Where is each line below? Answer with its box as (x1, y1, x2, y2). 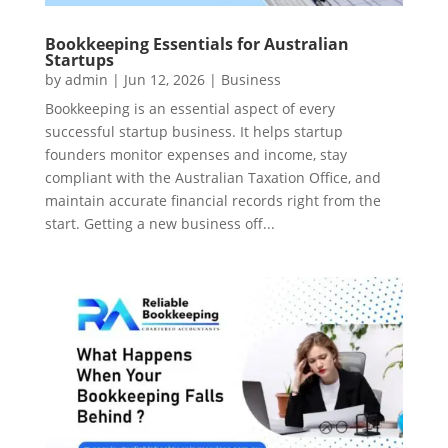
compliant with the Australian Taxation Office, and (44, 167, 381, 187)
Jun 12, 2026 (123, 69, 205, 89)
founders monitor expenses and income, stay (44, 144, 347, 164)
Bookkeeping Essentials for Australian (44, 32, 349, 55)
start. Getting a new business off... (44, 213, 275, 233)
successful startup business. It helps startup (44, 121, 343, 141)
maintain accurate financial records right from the (44, 190, 381, 210)
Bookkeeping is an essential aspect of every (44, 98, 335, 118)
